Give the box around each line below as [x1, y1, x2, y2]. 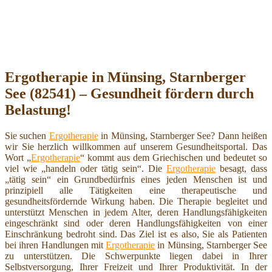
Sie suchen [5, 130, 49, 141]
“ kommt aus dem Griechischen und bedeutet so [80, 152, 267, 163]
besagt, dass [216, 163, 267, 174]
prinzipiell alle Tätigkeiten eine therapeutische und [5, 185, 267, 195]
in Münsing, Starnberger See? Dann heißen [98, 130, 267, 141]
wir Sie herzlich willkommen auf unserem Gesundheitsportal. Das [5, 141, 267, 152]
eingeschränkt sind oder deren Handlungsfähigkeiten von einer [5, 217, 267, 228]
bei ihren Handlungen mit [5, 239, 106, 250]
